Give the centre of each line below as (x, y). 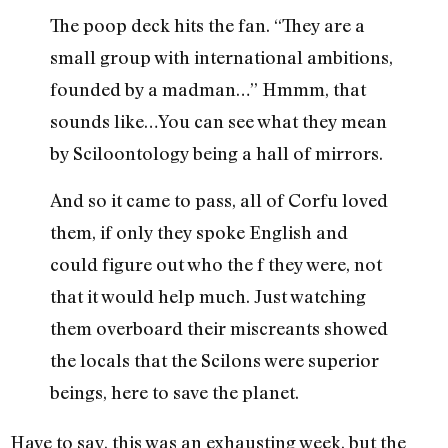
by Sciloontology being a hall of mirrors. (216, 153)
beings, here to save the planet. (174, 391)
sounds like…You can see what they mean (218, 121)
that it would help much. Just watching (208, 295)
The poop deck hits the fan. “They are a (207, 25)
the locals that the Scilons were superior (214, 359)
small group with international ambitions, (221, 57)
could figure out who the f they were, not (216, 263)
